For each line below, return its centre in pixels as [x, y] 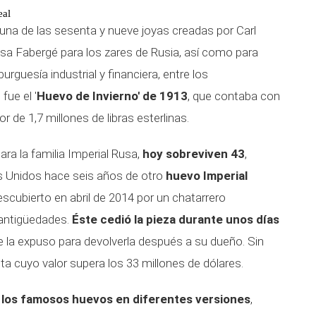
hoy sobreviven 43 [194, 154]
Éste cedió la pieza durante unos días [176, 219]
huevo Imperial [207, 176]
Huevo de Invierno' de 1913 [112, 96]
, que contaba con [234, 96]
